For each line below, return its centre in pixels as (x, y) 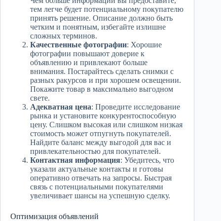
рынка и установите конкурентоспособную (103, 116)
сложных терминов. (64, 36)
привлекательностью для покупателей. (95, 151)
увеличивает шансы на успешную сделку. (100, 196)
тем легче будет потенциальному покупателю (107, 9)
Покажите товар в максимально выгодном (102, 89)
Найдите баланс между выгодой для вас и (101, 143)
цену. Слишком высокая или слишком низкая (106, 125)
